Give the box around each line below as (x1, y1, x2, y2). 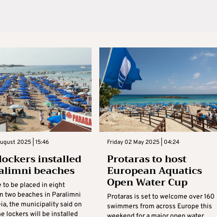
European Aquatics (107, 162, 202, 179)
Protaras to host (107, 150, 186, 168)
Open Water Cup (107, 173, 187, 191)
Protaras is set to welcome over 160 (107, 192, 215, 201)
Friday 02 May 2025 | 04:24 (107, 138, 179, 146)
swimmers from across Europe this (107, 202, 212, 211)
